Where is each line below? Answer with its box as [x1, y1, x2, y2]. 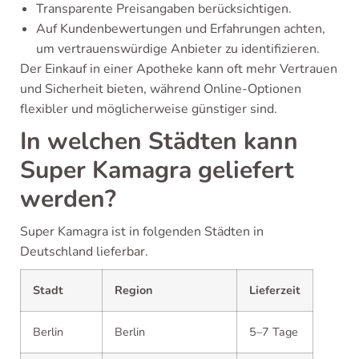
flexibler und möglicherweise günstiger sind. [20, 100, 277, 119]
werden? [20, 183, 116, 216]
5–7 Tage [249, 324, 298, 341]
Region [115, 282, 152, 299]
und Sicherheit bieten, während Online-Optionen [20, 80, 301, 99]
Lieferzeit [249, 282, 301, 299]
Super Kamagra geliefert [20, 154, 294, 188]
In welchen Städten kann [20, 125, 298, 159]
